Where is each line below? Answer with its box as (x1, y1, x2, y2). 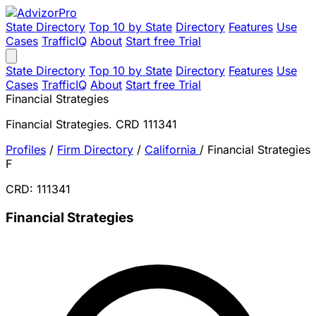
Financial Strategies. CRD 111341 (6, 117, 177, 131)
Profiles (6, 142, 46, 157)
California (145, 142, 200, 157)
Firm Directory (57, 142, 133, 157)
